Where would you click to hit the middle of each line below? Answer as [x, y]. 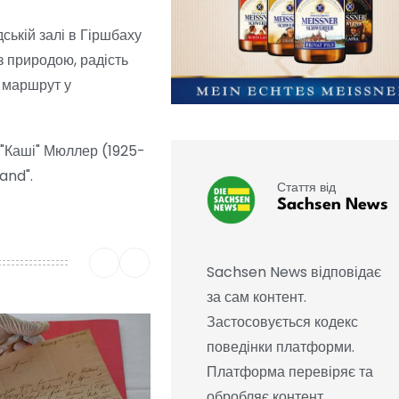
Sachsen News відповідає [293, 273]
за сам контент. [256, 297]
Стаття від [306, 187]
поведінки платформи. [280, 347]
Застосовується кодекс [282, 322]
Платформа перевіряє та [289, 372]
